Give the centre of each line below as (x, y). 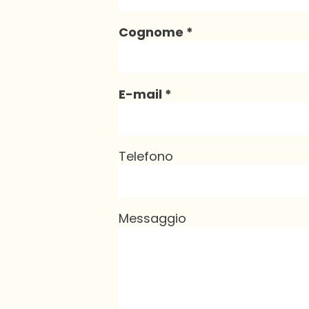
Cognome (152, 32)
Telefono (146, 156)
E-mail (142, 94)
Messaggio (152, 218)
